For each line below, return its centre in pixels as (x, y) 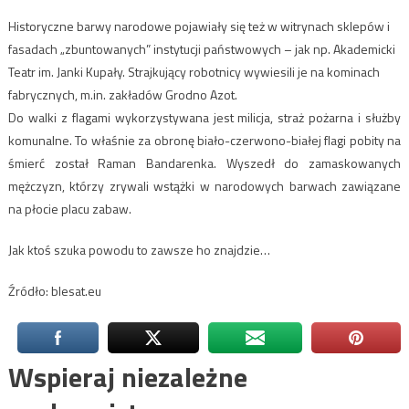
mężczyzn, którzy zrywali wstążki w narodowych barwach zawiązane (204, 186)
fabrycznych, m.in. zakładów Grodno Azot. (122, 95)
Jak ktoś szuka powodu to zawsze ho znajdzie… (139, 250)
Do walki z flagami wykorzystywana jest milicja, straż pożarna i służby (204, 118)
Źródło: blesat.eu (54, 291)
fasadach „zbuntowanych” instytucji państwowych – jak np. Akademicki (201, 49)
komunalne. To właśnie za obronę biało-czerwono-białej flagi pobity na (204, 141)
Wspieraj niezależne (127, 378)
